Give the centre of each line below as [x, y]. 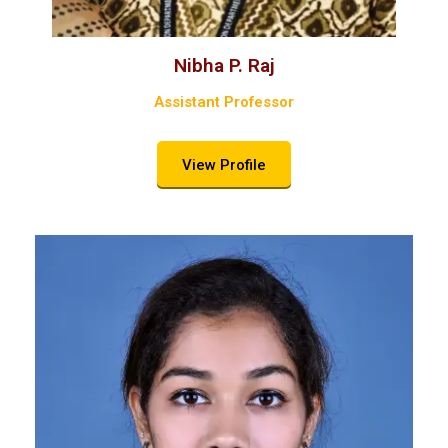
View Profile [224, 164]
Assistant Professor [224, 101]
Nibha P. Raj [224, 65]
